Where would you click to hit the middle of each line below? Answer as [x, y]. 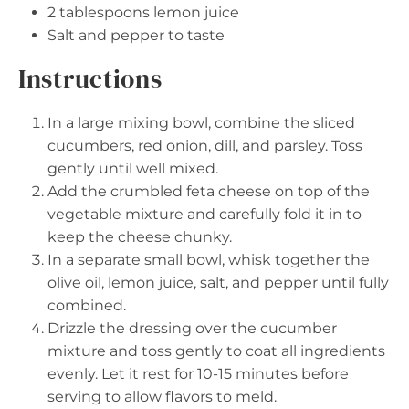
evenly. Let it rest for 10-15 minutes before [198, 374]
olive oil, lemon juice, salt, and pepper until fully [218, 283]
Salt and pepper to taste [136, 36]
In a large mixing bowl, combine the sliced [201, 123]
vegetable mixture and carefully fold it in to [204, 215]
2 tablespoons [99, 13]
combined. [87, 306]
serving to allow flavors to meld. [162, 397]
